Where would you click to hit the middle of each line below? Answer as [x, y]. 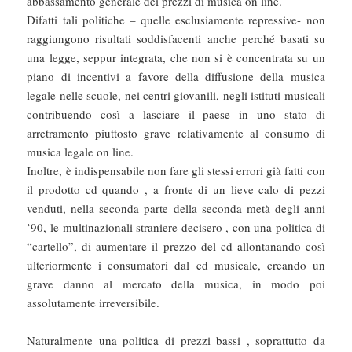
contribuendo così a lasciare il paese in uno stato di [176, 114]
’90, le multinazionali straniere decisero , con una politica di [176, 227]
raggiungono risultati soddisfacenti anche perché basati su [176, 39]
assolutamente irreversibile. [93, 303]
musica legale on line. [81, 152]
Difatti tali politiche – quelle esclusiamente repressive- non [176, 20]
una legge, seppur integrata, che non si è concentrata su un [176, 58]
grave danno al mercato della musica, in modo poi [176, 284]
